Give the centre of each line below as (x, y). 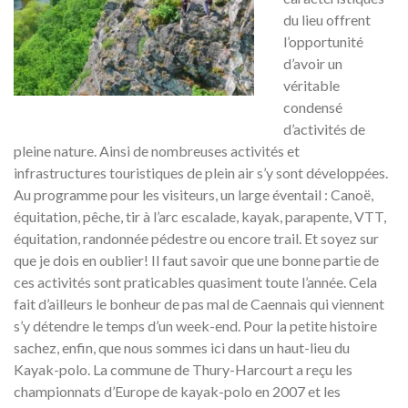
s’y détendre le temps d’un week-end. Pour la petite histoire (195, 325)
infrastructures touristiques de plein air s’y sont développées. (201, 172)
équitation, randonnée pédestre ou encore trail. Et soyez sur (196, 238)
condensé (313, 107)
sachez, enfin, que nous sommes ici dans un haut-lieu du (182, 347)
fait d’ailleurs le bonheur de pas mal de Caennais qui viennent (199, 303)
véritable (311, 85)
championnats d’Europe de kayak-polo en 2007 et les (177, 391)
